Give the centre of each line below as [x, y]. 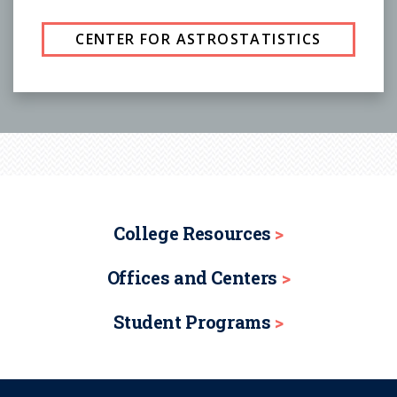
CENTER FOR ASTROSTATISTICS [198, 39]
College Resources [192, 233]
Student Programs [192, 321]
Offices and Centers [192, 277]
